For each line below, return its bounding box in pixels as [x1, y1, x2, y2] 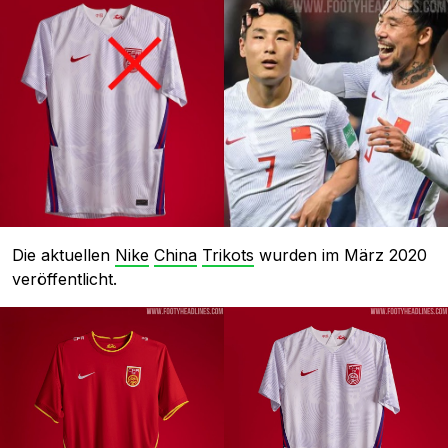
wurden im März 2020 [254, 245, 427, 266]
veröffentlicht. [12, 269, 117, 290]
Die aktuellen [12, 245, 115, 266]
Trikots [202, 245, 254, 266]
